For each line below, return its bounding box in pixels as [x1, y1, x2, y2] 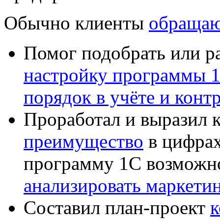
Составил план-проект [24, 196, 210, 218]
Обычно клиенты [4, 12, 149, 33]
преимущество [24, 130, 143, 152]
